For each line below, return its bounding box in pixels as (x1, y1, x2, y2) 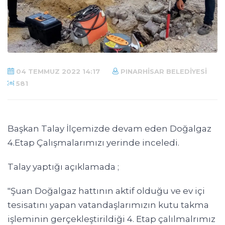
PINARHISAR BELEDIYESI (119, 67, 207, 76)
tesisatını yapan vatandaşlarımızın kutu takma (8, 200, 209, 210)
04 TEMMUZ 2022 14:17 (14, 67, 100, 76)
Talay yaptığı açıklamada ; (8, 162, 119, 172)
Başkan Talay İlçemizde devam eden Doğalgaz (8, 124, 211, 134)
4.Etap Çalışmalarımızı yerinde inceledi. (8, 138, 179, 148)
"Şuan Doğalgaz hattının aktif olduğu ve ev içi (8, 186, 205, 196)
